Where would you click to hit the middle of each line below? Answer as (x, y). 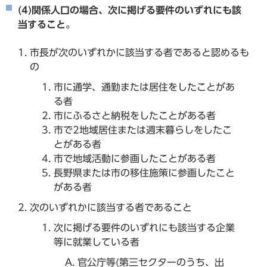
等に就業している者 (97, 242)
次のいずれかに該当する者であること (111, 207)
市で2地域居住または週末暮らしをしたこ (143, 130)
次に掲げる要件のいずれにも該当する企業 (144, 227)
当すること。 (46, 24)
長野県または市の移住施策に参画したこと (144, 173)
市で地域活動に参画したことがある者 (135, 158)
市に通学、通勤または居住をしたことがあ (144, 87)
